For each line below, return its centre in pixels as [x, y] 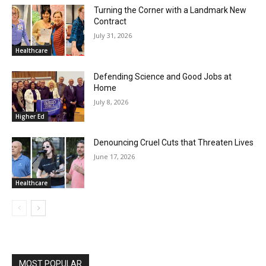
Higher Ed [30, 117]
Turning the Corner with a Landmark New [170, 10]
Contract [110, 22]
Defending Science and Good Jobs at [163, 76]
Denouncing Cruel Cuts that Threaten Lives [174, 143]
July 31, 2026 [113, 36]
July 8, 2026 [111, 102]
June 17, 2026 [115, 157]
